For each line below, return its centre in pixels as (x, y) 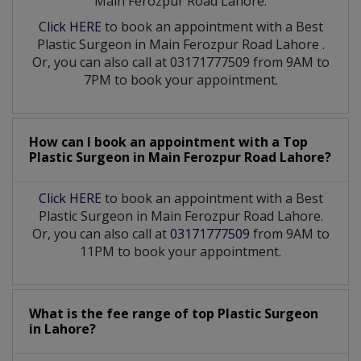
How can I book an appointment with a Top (168, 141)
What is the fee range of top (123, 313)
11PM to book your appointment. (180, 251)
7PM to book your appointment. (180, 79)
